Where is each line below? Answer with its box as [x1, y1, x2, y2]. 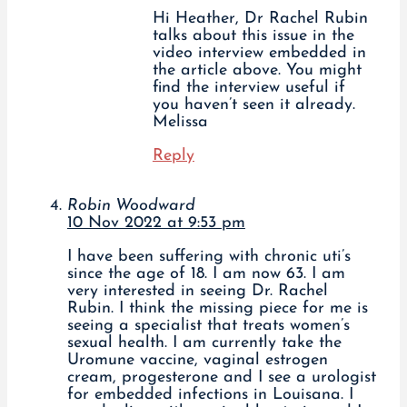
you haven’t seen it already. [152, 96, 355, 114]
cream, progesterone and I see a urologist [66, 369, 376, 387]
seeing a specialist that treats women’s [66, 317, 350, 335]
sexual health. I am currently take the [66, 334, 342, 352]
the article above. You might [152, 62, 362, 80]
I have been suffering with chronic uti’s [66, 248, 351, 266]
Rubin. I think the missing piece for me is [66, 300, 368, 318]
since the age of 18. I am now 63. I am [66, 265, 345, 283]
